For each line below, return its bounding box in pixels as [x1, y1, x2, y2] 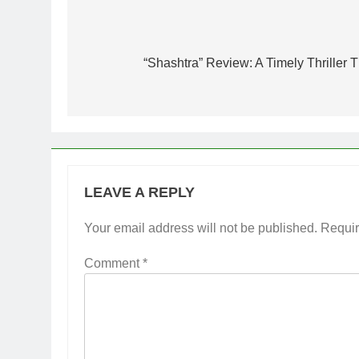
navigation [83, 54, 179, 77]
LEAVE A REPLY [84, 184, 195, 200]
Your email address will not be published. [84, 220, 317, 235]
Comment [84, 256, 143, 270]
